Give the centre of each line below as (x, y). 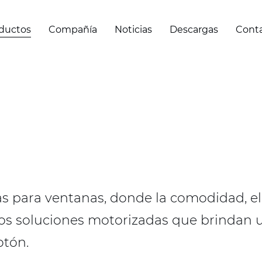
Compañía (73, 29)
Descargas (194, 29)
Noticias (133, 29)
